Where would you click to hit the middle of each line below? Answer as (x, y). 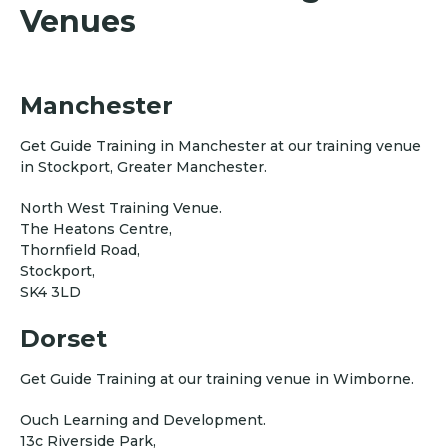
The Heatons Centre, (96, 229)
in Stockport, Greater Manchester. (143, 167)
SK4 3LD (50, 292)
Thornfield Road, (80, 250)
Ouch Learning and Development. (143, 420)
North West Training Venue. (121, 208)
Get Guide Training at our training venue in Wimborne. (217, 379)
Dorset (63, 339)
